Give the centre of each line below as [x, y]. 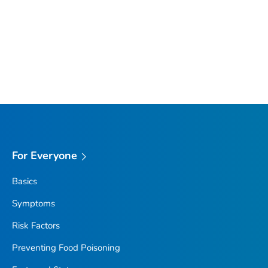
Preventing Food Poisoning [66, 247]
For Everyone [45, 156]
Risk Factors [36, 225]
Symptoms [33, 203]
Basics [24, 181]
